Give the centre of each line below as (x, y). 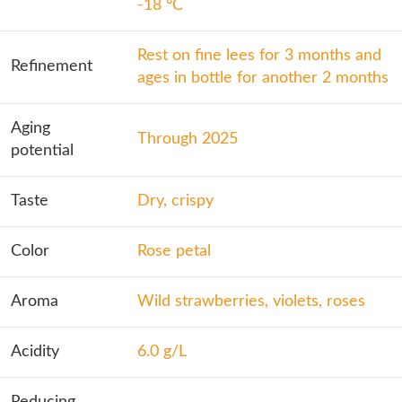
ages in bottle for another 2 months (263, 78)
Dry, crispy (175, 201)
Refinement (52, 66)
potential (42, 151)
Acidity (35, 352)
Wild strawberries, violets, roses (251, 301)
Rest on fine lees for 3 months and (259, 56)
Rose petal (174, 251)
